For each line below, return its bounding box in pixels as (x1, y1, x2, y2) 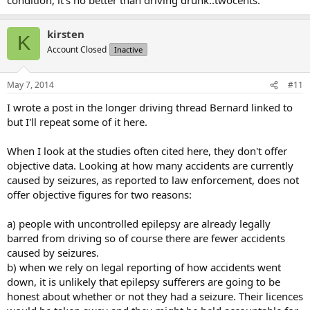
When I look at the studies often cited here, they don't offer (7, 144, 287, 158)
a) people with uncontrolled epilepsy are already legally (7, 217, 271, 230)
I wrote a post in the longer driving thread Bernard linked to (7, 100, 293, 114)
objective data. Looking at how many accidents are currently (7, 158, 293, 172)
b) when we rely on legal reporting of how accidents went (7, 260, 281, 274)
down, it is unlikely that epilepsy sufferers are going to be (7, 275, 280, 289)
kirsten (47, 26, 84, 41)
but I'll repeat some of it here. (7, 115, 147, 129)
